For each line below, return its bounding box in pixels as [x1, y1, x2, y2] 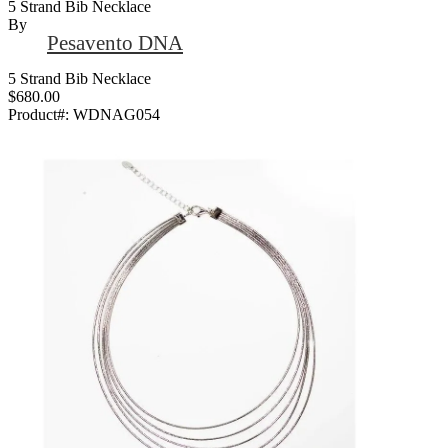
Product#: [8, 105, 73, 123]
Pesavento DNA [47, 30, 183, 54]
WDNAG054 [73, 105, 160, 123]
